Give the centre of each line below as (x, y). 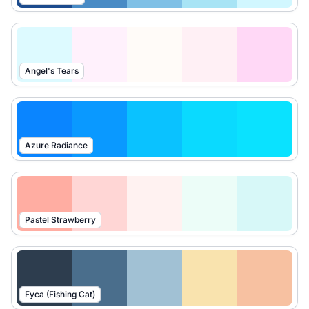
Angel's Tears (52, 71)
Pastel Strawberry (60, 220)
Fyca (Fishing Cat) (60, 294)
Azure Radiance (56, 145)
